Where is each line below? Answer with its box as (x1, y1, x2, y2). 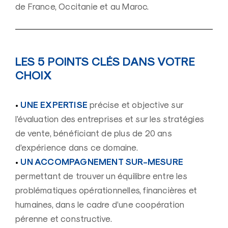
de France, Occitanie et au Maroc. (15, 1, 149, 12)
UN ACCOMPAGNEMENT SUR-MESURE (18, 156, 184, 167)
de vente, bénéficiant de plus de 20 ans (15, 128, 172, 138)
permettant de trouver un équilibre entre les (15, 170, 187, 181)
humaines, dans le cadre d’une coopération (15, 199, 185, 210)
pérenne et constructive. (15, 213, 112, 224)
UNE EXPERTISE (18, 99, 88, 110)
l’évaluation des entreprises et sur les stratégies (15, 113, 205, 124)
